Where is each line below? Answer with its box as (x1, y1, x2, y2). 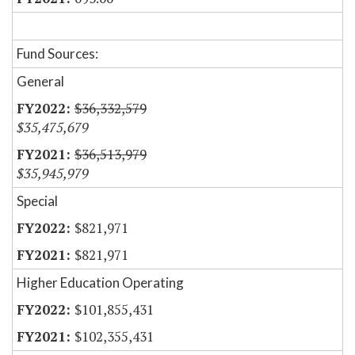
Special (17, 193, 58, 210)
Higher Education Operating (17, 274, 184, 292)
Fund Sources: (17, 45, 98, 63)
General (17, 73, 64, 90)
